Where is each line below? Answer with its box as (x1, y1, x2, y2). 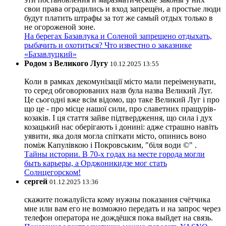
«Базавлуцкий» (24, 49, 77, 59)
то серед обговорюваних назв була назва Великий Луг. (24, 86, 212, 95)
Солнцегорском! (24, 167, 81, 177)
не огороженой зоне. (24, 22, 95, 31)
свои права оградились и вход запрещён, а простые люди (24, 4, 221, 13)
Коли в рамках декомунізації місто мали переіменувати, (24, 77, 216, 86)
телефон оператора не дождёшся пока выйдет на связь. (24, 213, 213, 222)
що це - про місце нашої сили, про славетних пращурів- (24, 104, 216, 113)
